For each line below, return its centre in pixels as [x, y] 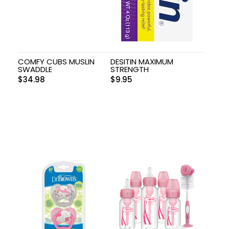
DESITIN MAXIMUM [142, 61]
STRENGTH [130, 69]
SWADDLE [35, 69]
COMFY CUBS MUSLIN [56, 61]
